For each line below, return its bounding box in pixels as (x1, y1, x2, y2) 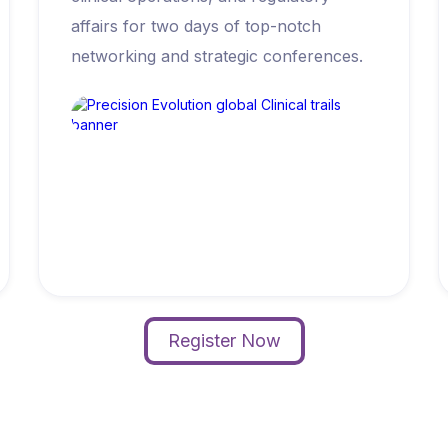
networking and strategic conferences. (71, 45, 364, 66)
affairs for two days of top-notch (71, 15, 322, 36)
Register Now (167, 330, 281, 352)
